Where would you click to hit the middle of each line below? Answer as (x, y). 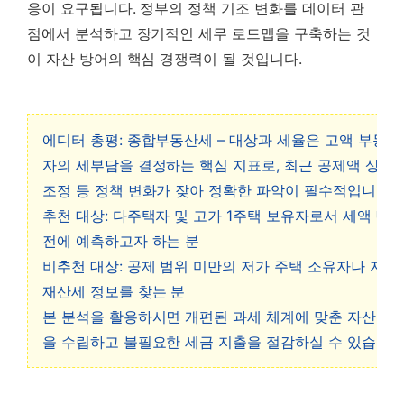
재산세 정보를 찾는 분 (114, 291)
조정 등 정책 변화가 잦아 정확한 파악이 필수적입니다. (218, 190)
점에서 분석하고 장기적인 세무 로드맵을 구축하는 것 (199, 33)
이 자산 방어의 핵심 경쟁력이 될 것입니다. (165, 58)
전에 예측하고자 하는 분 (121, 240)
